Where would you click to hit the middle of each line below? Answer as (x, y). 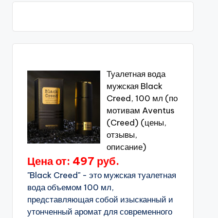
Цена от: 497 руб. (73, 161)
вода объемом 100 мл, (70, 187)
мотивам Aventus (140, 110)
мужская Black (134, 86)
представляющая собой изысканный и (100, 200)
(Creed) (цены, (136, 123)
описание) (126, 147)
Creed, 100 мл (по (142, 98)
